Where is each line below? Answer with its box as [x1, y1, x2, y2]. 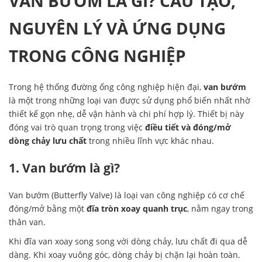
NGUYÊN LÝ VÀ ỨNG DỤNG [9, 16, 226, 39]
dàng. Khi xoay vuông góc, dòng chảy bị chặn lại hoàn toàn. [9, 249, 240, 261]
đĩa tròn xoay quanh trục [87, 203, 187, 215]
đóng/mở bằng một [9, 203, 87, 215]
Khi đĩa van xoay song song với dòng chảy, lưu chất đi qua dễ [9, 236, 247, 247]
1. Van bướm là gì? [9, 159, 120, 176]
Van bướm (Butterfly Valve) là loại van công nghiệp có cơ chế [9, 189, 244, 201]
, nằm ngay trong [187, 203, 253, 215]
